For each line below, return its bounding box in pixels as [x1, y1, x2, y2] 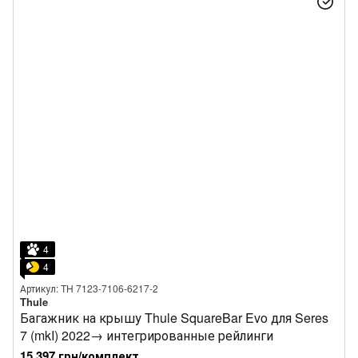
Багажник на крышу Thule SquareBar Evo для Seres [20, 308, 328, 327]
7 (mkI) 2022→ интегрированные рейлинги [20, 326, 273, 344]
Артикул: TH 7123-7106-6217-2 [20, 281, 158, 295]
